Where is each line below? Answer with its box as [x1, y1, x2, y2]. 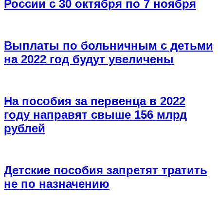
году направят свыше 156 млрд [4, 108, 187, 121]
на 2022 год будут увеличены [4, 52, 174, 66]
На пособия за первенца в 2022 [4, 94, 185, 108]
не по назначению [4, 177, 109, 190]
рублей [4, 121, 45, 135]
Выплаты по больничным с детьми [4, 38, 213, 52]
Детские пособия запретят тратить [4, 163, 207, 177]
